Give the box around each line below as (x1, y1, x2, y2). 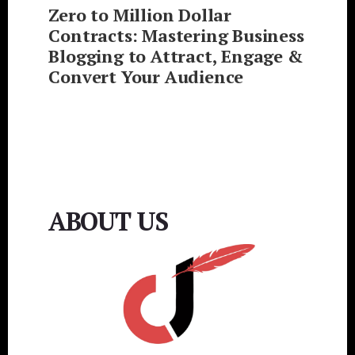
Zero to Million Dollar (48, 3, 231, 27)
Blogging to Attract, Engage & (48, 44, 303, 68)
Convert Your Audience (48, 65, 244, 89)
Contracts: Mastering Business (48, 24, 304, 48)
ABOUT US (48, 204, 167, 238)
